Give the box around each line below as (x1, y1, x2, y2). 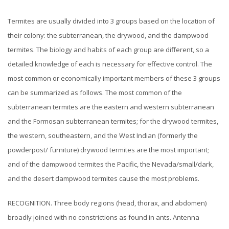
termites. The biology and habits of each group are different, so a (8, 45, 209, 55)
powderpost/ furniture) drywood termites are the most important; (8, 145, 209, 155)
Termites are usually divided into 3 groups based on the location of (8, 16, 215, 26)
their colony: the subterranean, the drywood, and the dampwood (8, 31, 209, 40)
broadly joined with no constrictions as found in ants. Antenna (8, 213, 199, 222)
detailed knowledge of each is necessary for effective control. (8, 59, 199, 69)
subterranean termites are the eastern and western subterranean (8, 102, 214, 112)
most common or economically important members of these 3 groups (8, 74, 220, 83)
